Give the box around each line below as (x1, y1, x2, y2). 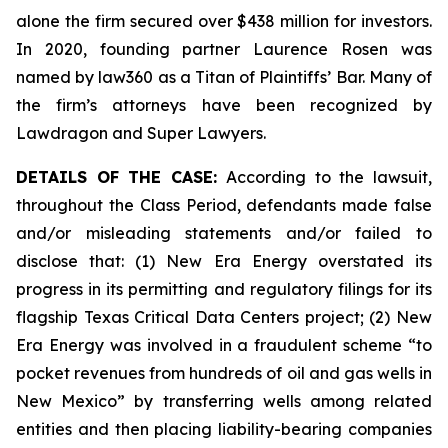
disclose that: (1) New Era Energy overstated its (16, 251, 432, 271)
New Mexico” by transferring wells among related (16, 391, 432, 411)
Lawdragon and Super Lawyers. (16, 123, 266, 143)
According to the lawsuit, (226, 167, 433, 187)
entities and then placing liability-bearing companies (16, 419, 432, 439)
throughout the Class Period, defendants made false (16, 195, 432, 215)
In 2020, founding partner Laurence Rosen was (16, 39, 432, 59)
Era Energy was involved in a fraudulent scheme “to (16, 335, 432, 355)
